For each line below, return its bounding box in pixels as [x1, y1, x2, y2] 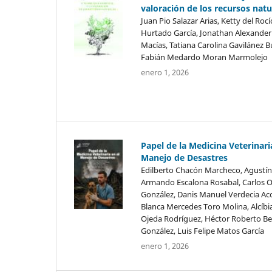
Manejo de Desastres [140, 151, 228, 163]
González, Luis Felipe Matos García [140, 225, 264, 236]
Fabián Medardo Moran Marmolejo [140, 51, 268, 63]
